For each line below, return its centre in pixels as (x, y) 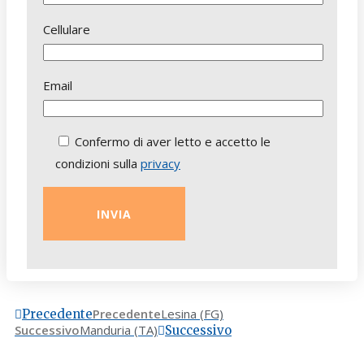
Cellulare (67, 29)
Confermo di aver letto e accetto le (173, 141)
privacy (160, 163)
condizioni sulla (98, 163)
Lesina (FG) (192, 313)
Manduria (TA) (119, 329)
